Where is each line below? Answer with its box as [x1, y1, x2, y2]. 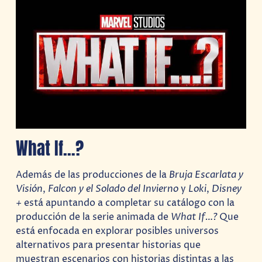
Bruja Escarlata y [169, 168, 244, 181]
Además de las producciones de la [16, 168, 170, 181]
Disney [212, 182, 242, 195]
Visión [16, 182, 43, 195]
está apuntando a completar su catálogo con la [22, 196, 235, 209]
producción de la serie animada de [16, 211, 171, 223]
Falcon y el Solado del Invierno [48, 182, 179, 195]
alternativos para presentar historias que [16, 239, 201, 251]
